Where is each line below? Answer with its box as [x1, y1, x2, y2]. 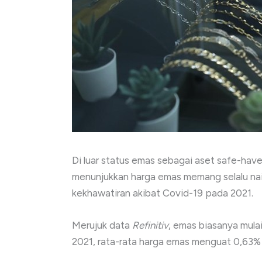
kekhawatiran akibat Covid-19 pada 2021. [72, 187, 253, 199]
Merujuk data [72, 219, 132, 232]
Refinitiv [132, 219, 168, 232]
